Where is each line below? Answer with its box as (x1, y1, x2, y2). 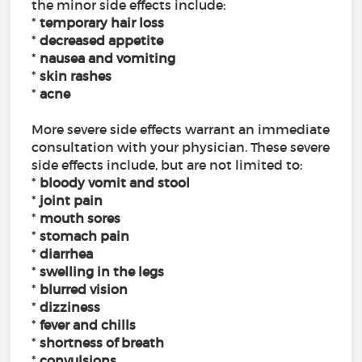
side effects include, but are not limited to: (32, 157, 303, 174)
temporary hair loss (40, 15, 165, 32)
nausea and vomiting (40, 50, 176, 67)
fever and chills (40, 317, 137, 334)
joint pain (40, 192, 103, 209)
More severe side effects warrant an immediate (32, 121, 330, 138)
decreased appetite (40, 32, 164, 49)
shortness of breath (40, 335, 165, 351)
